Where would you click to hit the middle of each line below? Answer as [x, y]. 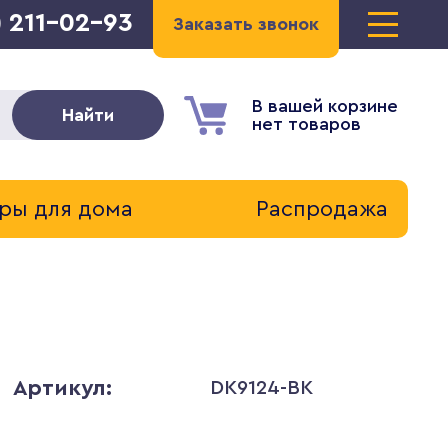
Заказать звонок [245, 24]
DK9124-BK [262, 387]
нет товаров [306, 124]
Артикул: [62, 388]
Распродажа [321, 209]
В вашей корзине [324, 106]
